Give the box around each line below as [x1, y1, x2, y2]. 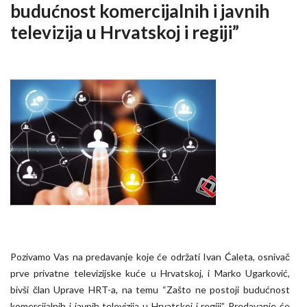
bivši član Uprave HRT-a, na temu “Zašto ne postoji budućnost [10, 284, 290, 295]
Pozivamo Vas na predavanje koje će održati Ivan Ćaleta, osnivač [10, 251, 290, 262]
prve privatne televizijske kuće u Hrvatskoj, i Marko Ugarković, [10, 267, 290, 279]
